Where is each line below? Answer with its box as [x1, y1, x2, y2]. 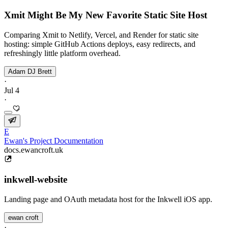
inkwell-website [4, 174, 67, 185]
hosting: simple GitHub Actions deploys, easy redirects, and [4, 39, 195, 48]
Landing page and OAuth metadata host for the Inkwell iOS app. [4, 194, 212, 204]
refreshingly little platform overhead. [4, 48, 121, 58]
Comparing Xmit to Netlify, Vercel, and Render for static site [4, 30, 198, 39]
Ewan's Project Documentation [4, 136, 103, 145]
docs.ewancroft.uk [4, 145, 63, 154]
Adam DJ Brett [8, 67, 52, 75]
